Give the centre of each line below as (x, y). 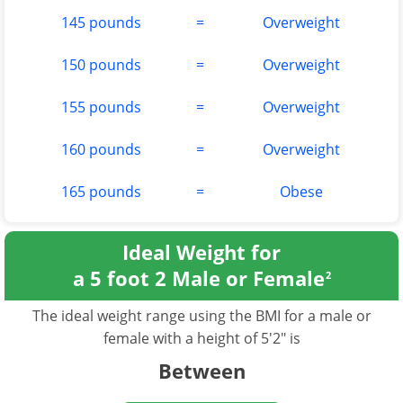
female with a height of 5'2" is (201, 339)
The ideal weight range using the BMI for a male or (201, 316)
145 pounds (101, 22)
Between (201, 371)
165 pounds (101, 191)
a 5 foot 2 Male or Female (198, 278)
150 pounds (101, 64)
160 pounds (101, 149)
